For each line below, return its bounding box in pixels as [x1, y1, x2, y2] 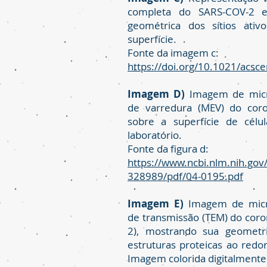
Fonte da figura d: [128, 142, 209, 156]
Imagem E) [128, 197, 184, 210]
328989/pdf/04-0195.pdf [128, 169, 243, 183]
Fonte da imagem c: [128, 46, 219, 60]
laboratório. [128, 128, 182, 142]
